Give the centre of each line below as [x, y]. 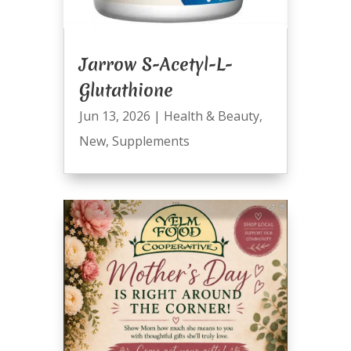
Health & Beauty [211, 116]
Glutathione [126, 90]
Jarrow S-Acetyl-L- [156, 65]
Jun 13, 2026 [114, 116]
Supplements [150, 141]
